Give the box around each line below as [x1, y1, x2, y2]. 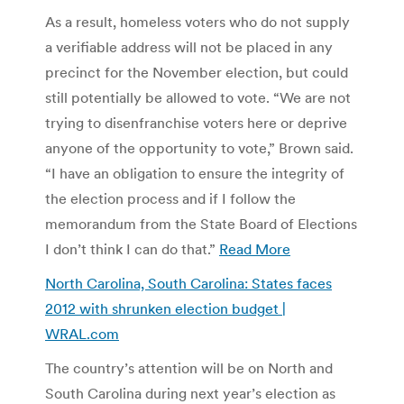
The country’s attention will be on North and [45, 358, 333, 377]
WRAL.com [45, 324, 119, 343]
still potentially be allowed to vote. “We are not [45, 87, 351, 106]
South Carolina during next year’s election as [45, 383, 335, 402]
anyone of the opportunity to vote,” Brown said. [45, 138, 353, 157]
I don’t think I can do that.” [45, 239, 219, 258]
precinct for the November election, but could [45, 62, 348, 81]
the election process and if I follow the [45, 188, 296, 207]
